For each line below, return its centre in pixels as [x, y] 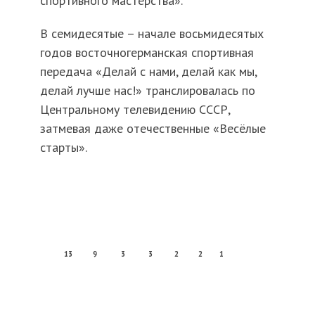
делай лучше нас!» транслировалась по [147, 90]
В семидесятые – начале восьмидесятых [152, 33]
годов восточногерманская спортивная [147, 52]
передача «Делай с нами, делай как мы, [148, 71]
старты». [63, 147]
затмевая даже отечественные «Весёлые [153, 128]
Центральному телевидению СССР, [135, 109]
